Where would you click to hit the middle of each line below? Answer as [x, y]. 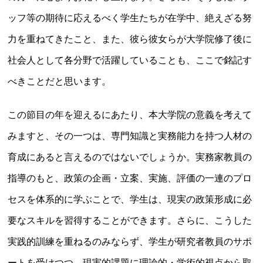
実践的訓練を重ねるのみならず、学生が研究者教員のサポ [130, 242]
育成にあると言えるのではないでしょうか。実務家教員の [130, 157]
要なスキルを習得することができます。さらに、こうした [130, 221]
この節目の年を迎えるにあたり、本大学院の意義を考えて [130, 115]
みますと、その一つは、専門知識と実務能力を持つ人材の [130, 136]
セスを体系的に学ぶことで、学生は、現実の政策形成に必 [130, 200]
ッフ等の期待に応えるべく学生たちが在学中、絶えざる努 [130, 18]
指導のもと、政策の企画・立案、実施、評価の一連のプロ [130, 178]
